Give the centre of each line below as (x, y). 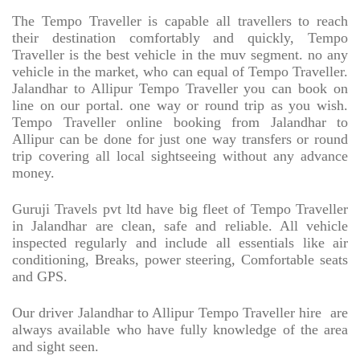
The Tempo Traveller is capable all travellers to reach (180, 21)
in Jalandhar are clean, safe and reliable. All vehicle (180, 226)
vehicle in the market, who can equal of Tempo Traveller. (180, 72)
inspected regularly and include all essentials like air (180, 243)
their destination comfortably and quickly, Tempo (180, 38)
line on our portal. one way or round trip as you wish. (180, 106)
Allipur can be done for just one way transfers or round (180, 139)
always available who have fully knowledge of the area (180, 330)
